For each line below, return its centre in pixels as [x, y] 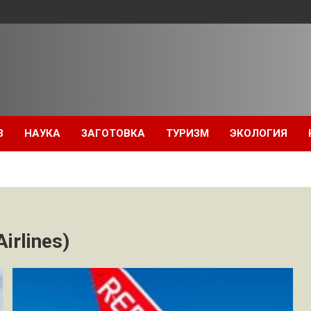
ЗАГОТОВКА [113, 133]
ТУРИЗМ [187, 133]
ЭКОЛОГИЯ [259, 133]
